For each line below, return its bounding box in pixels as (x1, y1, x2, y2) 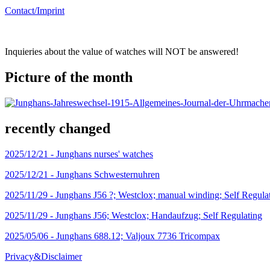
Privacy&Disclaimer (5, 251, 82, 262)
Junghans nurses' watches (56, 148, 153, 159)
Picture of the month (5, 69, 133, 85)
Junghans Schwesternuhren (56, 169, 160, 180)
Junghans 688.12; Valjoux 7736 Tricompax (56, 230, 220, 241)
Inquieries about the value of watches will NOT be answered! (5, 46, 239, 57)
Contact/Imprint (5, 5, 64, 16)
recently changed (5, 120, 110, 136)
